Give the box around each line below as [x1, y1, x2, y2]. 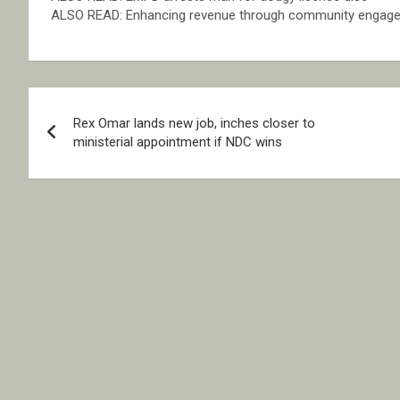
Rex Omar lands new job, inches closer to [73, 115, 315, 132]
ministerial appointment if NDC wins [73, 134, 282, 151]
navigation [28, 124, 161, 159]
